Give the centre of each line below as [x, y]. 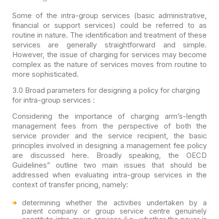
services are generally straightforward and [94, 45]
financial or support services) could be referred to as [109, 25]
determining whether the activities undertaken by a [114, 202]
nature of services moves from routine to [136, 64]
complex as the [38, 64]
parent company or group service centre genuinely [114, 211]
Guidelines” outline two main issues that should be [109, 165]
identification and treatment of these [145, 35]
